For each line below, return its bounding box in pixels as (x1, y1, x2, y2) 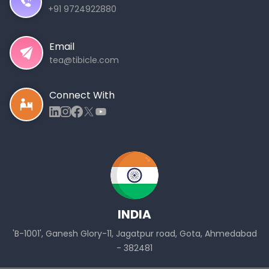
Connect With (49, 88, 115, 103)
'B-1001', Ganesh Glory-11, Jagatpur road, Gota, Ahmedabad (12, 228, 257, 240)
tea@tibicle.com (49, 54, 119, 67)
